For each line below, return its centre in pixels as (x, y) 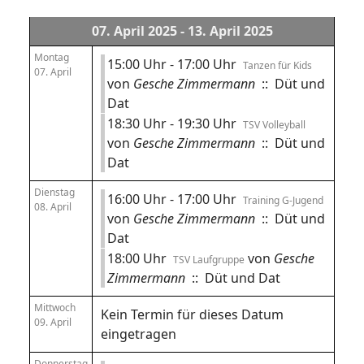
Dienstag (54, 192)
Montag (52, 57)
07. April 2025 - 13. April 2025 (182, 31)
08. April (53, 207)
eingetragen (139, 334)
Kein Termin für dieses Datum (192, 314)
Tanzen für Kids (277, 65)
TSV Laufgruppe (209, 260)
